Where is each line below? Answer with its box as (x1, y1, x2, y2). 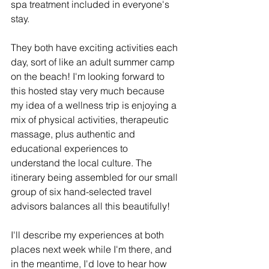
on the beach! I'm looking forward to (11, 70, 167, 82)
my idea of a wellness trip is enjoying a (11, 99, 179, 111)
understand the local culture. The (11, 157, 154, 169)
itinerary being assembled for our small (11, 171, 180, 183)
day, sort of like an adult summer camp (11, 56, 177, 68)
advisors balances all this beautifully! (11, 200, 170, 212)
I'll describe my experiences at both (11, 229, 166, 241)
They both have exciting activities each (11, 41, 180, 53)
